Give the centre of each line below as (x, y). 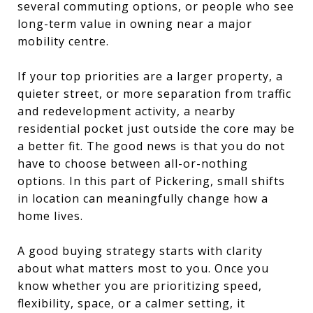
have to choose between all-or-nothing (133, 163)
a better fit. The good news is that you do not (151, 146)
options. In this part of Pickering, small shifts (151, 181)
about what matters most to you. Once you (143, 268)
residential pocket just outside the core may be (156, 128)
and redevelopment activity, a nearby (126, 111)
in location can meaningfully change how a (143, 198)
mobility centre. (63, 41)
